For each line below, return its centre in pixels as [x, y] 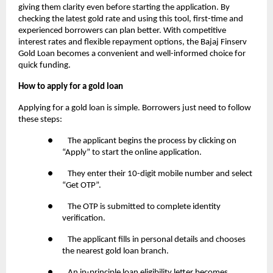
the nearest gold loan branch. [115, 251]
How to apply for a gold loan [71, 87]
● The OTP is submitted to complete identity [134, 207]
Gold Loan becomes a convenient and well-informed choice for [132, 54]
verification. [84, 218]
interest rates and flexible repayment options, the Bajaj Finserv [133, 42]
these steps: [40, 120]
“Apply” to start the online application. [132, 153]
